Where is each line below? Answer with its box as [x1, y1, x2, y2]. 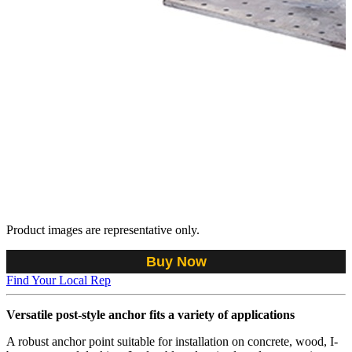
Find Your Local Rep [6, 273, 111, 287]
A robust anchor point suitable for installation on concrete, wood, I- [6, 334, 338, 348]
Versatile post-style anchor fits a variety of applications [6, 307, 295, 321]
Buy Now [145, 253, 207, 269]
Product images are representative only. [6, 222, 200, 236]
